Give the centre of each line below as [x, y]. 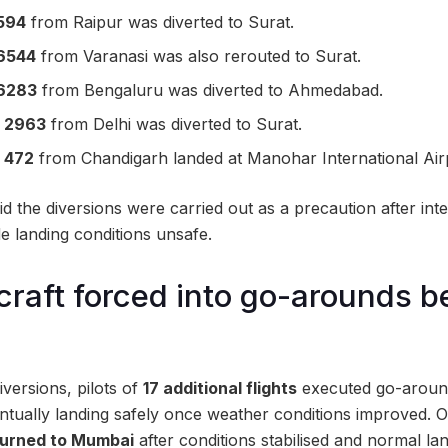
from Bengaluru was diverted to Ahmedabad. [210, 90]
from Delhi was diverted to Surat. [174, 124]
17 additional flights [220, 388]
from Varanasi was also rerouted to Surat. [199, 56]
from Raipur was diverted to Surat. [160, 22]
